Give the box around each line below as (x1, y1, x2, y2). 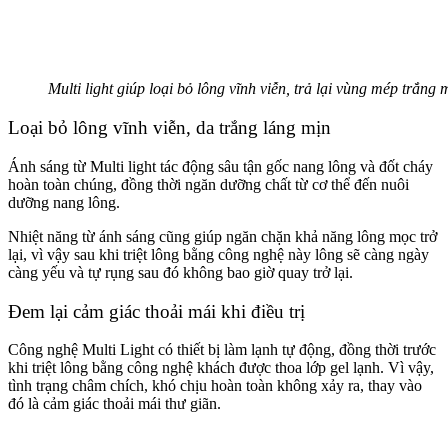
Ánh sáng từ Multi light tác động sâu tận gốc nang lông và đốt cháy (8, 157, 433, 175)
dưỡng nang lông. (8, 193, 120, 211)
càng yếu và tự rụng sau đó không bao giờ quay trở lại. (8, 263, 353, 281)
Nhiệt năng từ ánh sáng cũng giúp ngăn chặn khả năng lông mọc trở (8, 227, 437, 245)
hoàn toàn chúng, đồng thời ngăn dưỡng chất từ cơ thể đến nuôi (8, 175, 409, 193)
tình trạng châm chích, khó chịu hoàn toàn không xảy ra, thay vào (8, 377, 422, 395)
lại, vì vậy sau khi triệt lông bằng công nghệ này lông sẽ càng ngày (8, 245, 429, 263)
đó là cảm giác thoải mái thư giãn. (8, 395, 221, 413)
